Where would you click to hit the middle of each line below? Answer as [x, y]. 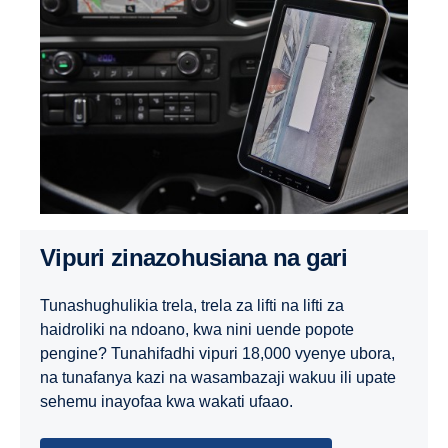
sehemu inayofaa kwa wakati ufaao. [166, 402]
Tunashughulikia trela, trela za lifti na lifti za [192, 306]
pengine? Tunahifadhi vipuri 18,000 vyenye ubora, [217, 354]
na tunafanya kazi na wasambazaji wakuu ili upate [218, 378]
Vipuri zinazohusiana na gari [201, 258]
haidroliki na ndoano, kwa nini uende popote [197, 330]
